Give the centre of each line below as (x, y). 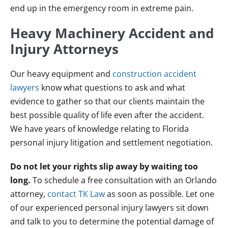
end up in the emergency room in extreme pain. (102, 8)
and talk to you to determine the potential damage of (112, 221)
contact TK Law (76, 194)
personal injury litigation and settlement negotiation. (111, 142)
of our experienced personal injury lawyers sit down (109, 208)
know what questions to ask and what (112, 88)
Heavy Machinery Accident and (112, 33)
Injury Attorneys (64, 49)
